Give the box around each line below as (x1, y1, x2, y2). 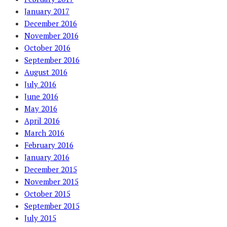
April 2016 (24, 115, 60, 126)
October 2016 (24, 42, 70, 53)
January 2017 (24, 6, 69, 16)
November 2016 (24, 30, 79, 41)
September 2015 (24, 200, 80, 211)
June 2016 (24, 91, 58, 101)
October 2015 (24, 188, 70, 199)
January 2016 (24, 152, 69, 162)
